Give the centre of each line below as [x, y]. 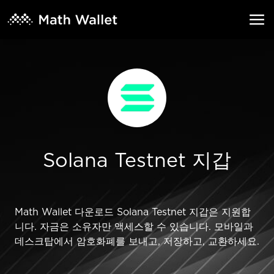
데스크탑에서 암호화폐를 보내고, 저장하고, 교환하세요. [137, 242]
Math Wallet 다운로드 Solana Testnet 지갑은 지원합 [133, 212]
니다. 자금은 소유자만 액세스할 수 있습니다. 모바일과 [134, 227]
